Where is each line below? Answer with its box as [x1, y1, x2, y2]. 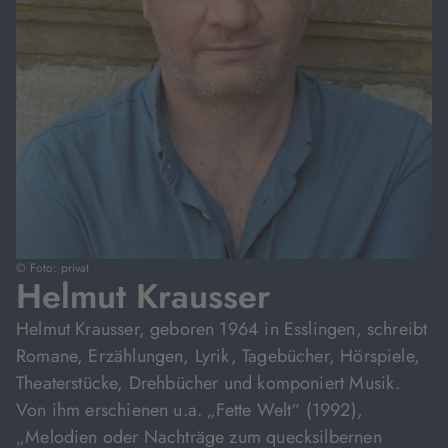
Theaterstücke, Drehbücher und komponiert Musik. [16, 370, 401, 396]
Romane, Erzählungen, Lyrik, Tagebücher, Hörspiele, [16, 343, 420, 369]
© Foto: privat [16, 259, 89, 277]
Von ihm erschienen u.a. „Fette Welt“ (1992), [16, 397, 363, 423]
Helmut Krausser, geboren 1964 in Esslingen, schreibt [16, 316, 428, 342]
